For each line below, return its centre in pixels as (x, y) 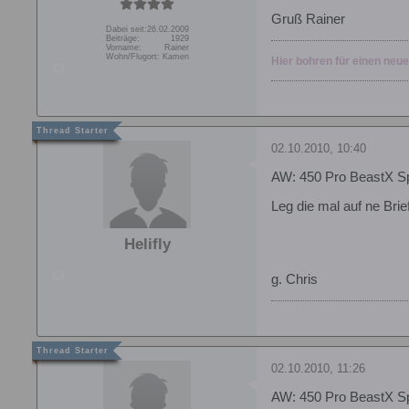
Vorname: (123, 47)
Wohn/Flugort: (132, 56)
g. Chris (294, 279)
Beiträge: (122, 38)
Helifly (147, 244)
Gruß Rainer (308, 19)
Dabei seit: (126, 29)
